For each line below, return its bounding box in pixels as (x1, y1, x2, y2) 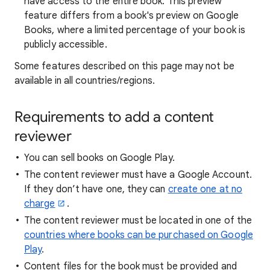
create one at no (168, 183, 242, 195)
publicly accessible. (24, 39, 107, 51)
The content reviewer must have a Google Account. (24, 169, 252, 181)
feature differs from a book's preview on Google (24, 10, 239, 22)
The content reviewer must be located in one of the (24, 215, 252, 227)
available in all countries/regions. (14, 75, 155, 87)
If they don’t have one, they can (24, 183, 168, 195)
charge (24, 198, 55, 210)
